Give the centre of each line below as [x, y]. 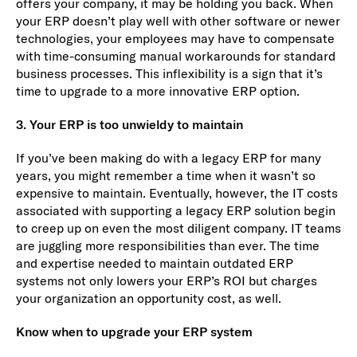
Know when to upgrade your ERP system [134, 332]
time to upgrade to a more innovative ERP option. [157, 91]
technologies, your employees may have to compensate [175, 39]
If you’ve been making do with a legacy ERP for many [168, 158]
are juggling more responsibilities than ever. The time [167, 246]
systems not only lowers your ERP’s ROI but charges [166, 281]
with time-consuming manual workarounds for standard [175, 56]
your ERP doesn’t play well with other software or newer [178, 21]
